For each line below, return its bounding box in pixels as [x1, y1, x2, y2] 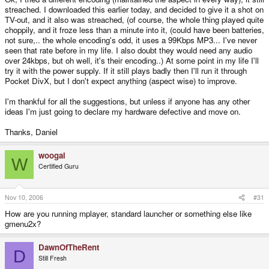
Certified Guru [38, 162, 79, 171]
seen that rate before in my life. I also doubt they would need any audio [5, 44, 252, 56]
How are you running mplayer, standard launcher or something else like [5, 208, 252, 220]
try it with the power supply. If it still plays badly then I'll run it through [5, 65, 247, 77]
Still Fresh [38, 253, 67, 263]
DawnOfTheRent [38, 241, 99, 253]
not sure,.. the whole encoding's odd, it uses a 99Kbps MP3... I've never [5, 34, 257, 46]
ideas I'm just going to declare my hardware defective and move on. [5, 106, 241, 118]
